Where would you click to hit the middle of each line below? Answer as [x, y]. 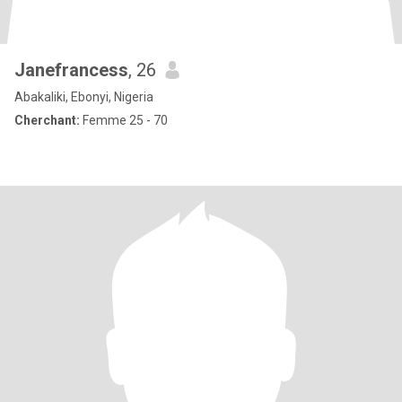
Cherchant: [47, 120]
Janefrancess [71, 70]
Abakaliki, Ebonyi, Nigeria [84, 97]
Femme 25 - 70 [124, 120]
